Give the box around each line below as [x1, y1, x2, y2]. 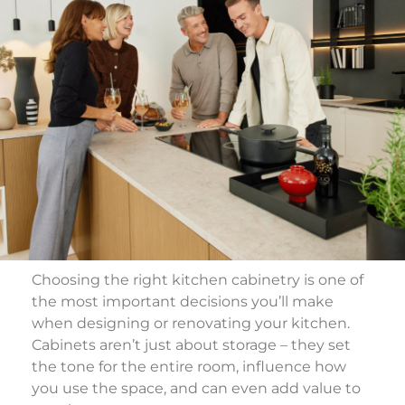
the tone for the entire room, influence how [32, 358, 346, 375]
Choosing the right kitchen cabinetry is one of [32, 271, 363, 288]
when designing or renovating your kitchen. [32, 315, 350, 332]
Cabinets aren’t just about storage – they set [32, 336, 351, 353]
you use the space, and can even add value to [32, 380, 361, 397]
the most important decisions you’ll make [32, 293, 334, 310]
